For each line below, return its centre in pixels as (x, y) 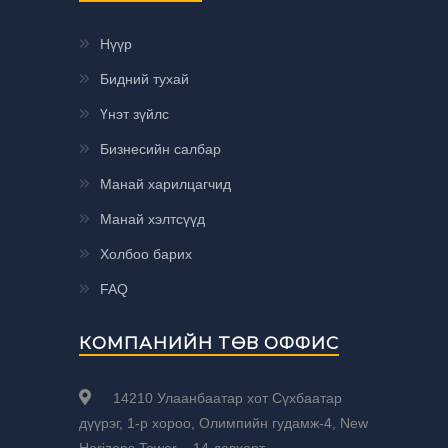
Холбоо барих (146, 254)
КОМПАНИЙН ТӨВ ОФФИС (209, 343)
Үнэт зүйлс (134, 114)
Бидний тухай (144, 79)
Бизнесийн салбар (160, 149)
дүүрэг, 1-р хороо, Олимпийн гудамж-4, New (223, 423)
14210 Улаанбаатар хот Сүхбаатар (225, 398)
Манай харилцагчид (165, 184)
